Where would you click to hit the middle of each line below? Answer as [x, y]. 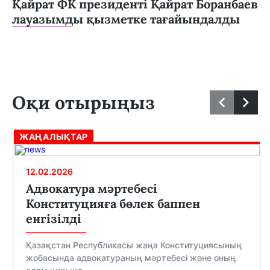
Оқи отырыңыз [83, 103]
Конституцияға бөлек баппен [113, 204]
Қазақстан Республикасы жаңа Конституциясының [134, 245]
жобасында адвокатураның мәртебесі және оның [131, 258]
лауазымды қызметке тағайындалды [126, 19]
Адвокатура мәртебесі [92, 189]
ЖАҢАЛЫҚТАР [54, 137]
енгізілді [54, 219]
